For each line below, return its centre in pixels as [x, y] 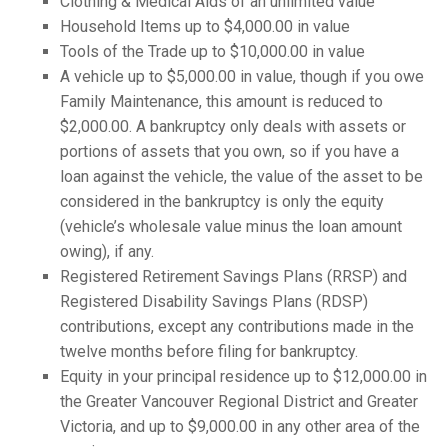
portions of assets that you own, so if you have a [229, 151]
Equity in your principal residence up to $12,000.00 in [243, 376]
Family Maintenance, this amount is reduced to [221, 101]
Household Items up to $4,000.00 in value [205, 26]
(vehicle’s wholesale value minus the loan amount [231, 226]
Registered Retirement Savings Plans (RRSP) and [233, 276]
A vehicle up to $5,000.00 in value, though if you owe [242, 76]
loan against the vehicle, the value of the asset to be [241, 176]
